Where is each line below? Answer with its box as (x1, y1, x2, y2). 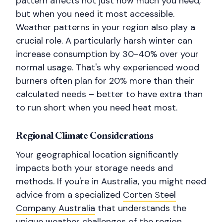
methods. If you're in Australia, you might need (16, 175, 206, 187)
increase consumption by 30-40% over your (16, 48, 199, 60)
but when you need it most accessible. (16, 8, 174, 20)
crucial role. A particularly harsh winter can (16, 35, 192, 47)
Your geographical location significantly (16, 149, 178, 161)
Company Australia (16, 202, 95, 214)
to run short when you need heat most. (16, 102, 177, 113)
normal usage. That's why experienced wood (16, 61, 199, 73)
